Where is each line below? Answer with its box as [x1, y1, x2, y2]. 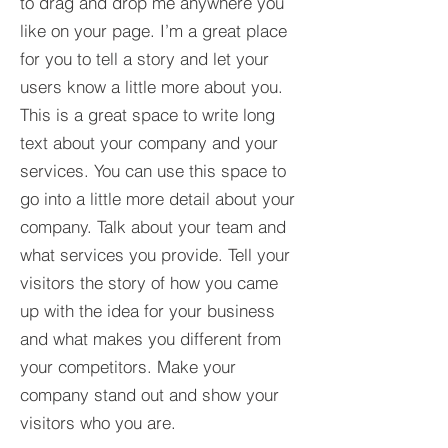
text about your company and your [20, 132, 278, 153]
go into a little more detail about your [20, 188, 295, 209]
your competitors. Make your [20, 356, 236, 377]
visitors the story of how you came [20, 272, 278, 293]
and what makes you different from [20, 328, 281, 349]
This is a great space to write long [20, 104, 275, 125]
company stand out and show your [20, 384, 279, 405]
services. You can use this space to [20, 160, 286, 181]
